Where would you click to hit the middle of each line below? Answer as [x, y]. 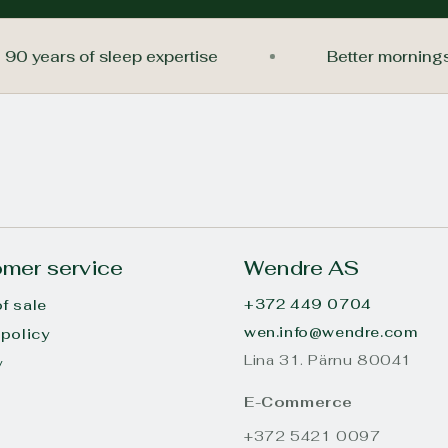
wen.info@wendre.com [331, 332]
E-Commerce [298, 402]
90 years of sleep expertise [140, 56]
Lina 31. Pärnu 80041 [328, 360]
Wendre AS [301, 268]
